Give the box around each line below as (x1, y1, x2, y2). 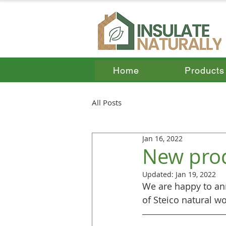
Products (185, 65, 224, 76)
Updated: (142, 169, 176, 179)
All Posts (92, 97, 122, 107)
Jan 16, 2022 (142, 134, 183, 143)
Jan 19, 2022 (176, 169, 216, 179)
